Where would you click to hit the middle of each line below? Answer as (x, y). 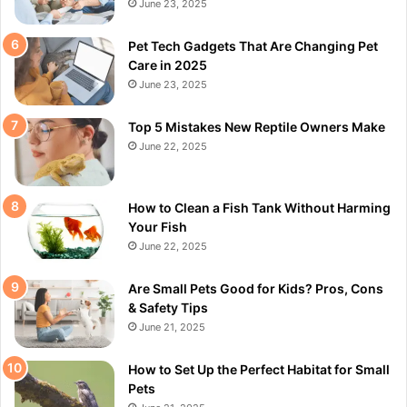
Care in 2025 (168, 65)
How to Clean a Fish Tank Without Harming (259, 207)
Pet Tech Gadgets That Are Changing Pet (253, 45)
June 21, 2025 (172, 327)
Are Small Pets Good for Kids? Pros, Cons (256, 288)
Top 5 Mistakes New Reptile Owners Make (257, 126)
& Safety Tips (168, 307)
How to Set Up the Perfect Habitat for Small (259, 369)
